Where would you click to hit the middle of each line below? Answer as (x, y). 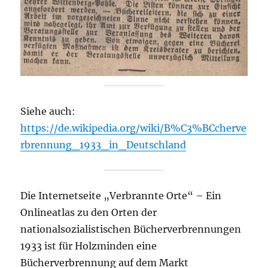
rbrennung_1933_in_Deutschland (103, 145)
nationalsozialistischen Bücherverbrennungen (131, 229)
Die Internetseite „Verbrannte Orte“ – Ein (121, 196)
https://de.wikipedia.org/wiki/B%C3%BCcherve (134, 128)
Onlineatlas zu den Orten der (89, 213)
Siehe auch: (48, 112)
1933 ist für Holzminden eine (89, 246)
